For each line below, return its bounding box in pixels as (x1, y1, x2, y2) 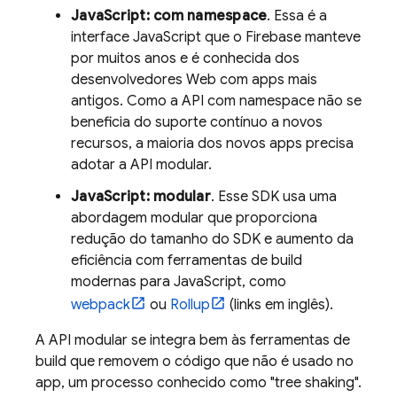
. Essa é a (267, 7, 328, 25)
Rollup (170, 296, 210, 314)
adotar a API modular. (71, 156, 212, 174)
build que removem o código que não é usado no (35, 353, 354, 370)
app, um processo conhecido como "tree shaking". (35, 374, 362, 392)
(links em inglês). (226, 296, 333, 314)
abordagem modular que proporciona (71, 209, 317, 227)
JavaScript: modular (71, 188, 211, 206)
